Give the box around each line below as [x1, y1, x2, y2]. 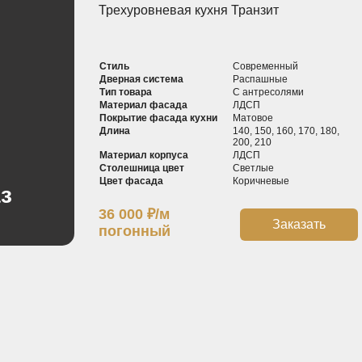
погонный [98, 223, 170, 240]
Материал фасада [99, 99, 187, 112]
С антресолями [233, 86, 305, 99]
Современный [233, 61, 299, 73]
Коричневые [233, 175, 290, 187]
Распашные [233, 74, 288, 86]
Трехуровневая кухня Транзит [98, 3, 279, 18]
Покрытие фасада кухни [99, 112, 217, 124]
